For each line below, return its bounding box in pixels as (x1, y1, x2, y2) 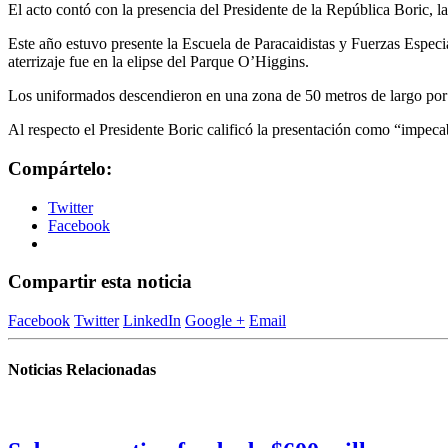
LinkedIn (123, 311, 181, 329)
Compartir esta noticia (8, 271, 192, 293)
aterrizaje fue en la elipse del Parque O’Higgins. (8, 53, 309, 71)
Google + (185, 311, 245, 329)
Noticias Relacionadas (8, 361, 156, 379)
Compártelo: (8, 157, 112, 179)
